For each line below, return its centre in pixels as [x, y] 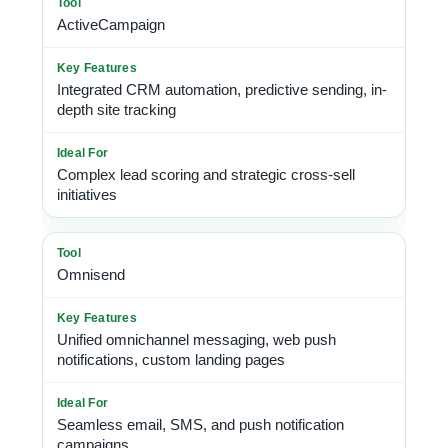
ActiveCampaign [111, 24]
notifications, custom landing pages [171, 359]
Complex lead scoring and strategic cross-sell [206, 174]
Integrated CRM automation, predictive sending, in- [222, 89]
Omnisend [91, 274]
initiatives [87, 194]
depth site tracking [116, 109]
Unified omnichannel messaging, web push [196, 339]
